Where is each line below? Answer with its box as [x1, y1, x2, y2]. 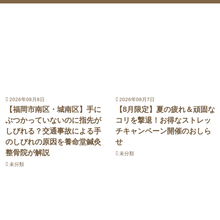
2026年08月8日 [9, 96, 45, 102]
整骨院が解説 [5, 148, 50, 157]
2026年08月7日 [119, 96, 155, 102]
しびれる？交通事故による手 [5, 126, 101, 135]
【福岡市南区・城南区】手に [5, 105, 101, 113]
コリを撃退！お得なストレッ [115, 115, 211, 124]
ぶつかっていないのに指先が [5, 115, 101, 124]
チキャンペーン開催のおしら [115, 126, 211, 135]
